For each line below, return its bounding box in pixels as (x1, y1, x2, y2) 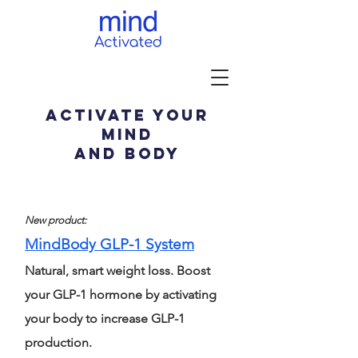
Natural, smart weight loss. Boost (25, 263, 210, 278)
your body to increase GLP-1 (25, 311, 185, 326)
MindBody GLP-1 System (25, 235, 194, 253)
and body (74, 144, 181, 163)
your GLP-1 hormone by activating (25, 287, 217, 302)
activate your (45, 105, 209, 125)
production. (25, 335, 92, 350)
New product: (25, 214, 86, 226)
